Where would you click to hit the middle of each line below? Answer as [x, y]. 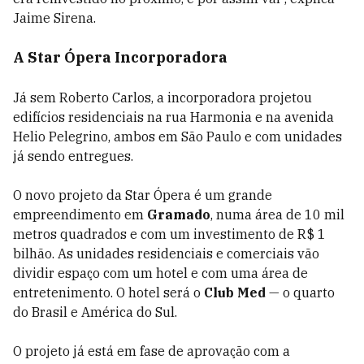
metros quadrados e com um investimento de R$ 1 [169, 234]
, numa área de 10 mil [277, 215]
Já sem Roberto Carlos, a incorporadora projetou [162, 98]
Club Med [235, 293]
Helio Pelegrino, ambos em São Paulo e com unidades [178, 137]
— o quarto [300, 293]
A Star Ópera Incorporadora [120, 58]
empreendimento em [80, 215]
